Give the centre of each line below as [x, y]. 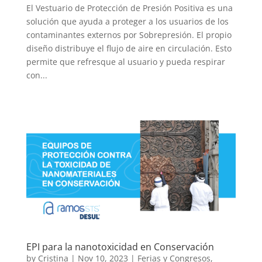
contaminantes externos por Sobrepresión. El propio [129, 35]
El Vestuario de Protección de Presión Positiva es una [129, 8]
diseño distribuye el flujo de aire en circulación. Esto [129, 48]
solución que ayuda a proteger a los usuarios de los [127, 21]
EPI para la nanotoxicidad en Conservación [120, 247]
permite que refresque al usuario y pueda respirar [125, 61]
